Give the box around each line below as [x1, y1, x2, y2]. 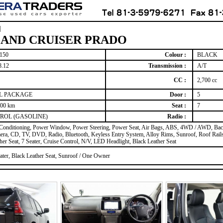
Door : [170, 91, 188, 98]
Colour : [165, 51, 188, 58]
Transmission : [148, 62, 188, 69]
